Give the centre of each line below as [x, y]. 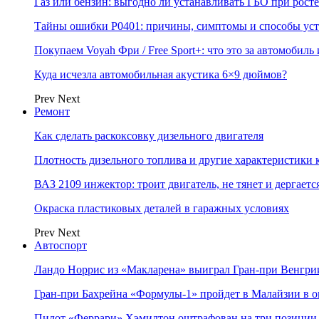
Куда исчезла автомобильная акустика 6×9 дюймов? [161, 74]
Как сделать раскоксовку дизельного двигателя [149, 136]
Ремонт [52, 111]
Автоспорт [61, 245]
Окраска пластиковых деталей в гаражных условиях [162, 208]
